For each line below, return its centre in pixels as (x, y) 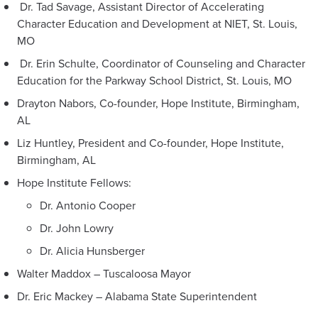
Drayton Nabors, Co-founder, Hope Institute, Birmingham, (158, 103)
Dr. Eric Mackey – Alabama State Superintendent (137, 296)
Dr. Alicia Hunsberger (92, 251)
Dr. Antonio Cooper (88, 205)
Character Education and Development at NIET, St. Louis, (157, 23)
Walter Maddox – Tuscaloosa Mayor (104, 273)
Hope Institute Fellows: (74, 182)
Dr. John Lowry (77, 228)
